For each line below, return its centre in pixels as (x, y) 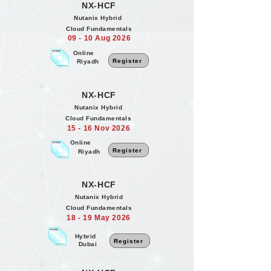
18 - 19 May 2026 (99, 218)
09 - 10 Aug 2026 (99, 38)
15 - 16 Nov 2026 (99, 128)
